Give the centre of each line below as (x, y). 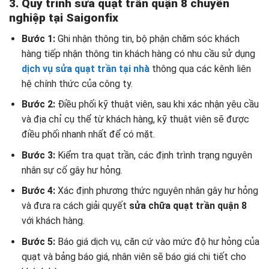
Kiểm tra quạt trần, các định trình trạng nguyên (155, 155)
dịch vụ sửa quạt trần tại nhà (85, 68)
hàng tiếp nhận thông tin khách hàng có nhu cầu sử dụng (138, 53)
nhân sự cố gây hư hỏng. (72, 170)
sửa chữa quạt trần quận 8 (188, 206)
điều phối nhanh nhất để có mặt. (88, 134)
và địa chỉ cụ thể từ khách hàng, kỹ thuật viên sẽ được (135, 119)
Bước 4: (39, 191)
